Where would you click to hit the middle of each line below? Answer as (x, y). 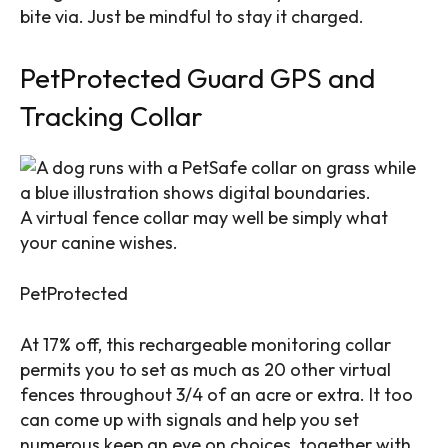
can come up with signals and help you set (189, 419)
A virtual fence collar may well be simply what (204, 217)
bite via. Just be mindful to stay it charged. (192, 16)
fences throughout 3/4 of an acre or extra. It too (216, 394)
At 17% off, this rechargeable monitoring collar (205, 344)
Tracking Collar (111, 115)
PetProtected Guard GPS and (197, 77)
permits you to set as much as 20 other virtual (205, 369)
